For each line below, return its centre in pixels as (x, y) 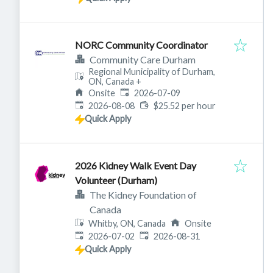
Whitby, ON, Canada (127, 224)
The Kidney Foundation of (143, 195)
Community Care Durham (143, 60)
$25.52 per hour (184, 106)
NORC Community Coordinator (141, 45)
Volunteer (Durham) (116, 180)
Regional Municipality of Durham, (152, 72)
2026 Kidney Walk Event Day (136, 166)
